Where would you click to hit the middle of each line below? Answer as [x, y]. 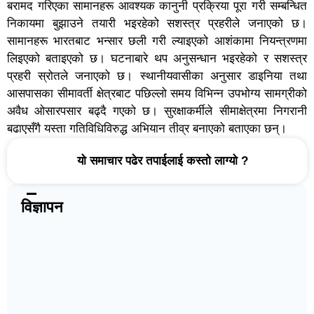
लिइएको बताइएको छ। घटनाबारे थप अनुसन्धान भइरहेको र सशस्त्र [157, 58]
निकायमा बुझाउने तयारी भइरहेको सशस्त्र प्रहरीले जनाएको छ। [157, 23]
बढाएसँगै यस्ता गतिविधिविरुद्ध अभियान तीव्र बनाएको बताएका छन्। [147, 128]
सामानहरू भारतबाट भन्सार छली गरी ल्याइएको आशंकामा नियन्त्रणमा [157, 41]
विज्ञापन [42, 207]
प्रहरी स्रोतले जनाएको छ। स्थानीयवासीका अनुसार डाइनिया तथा [157, 76]
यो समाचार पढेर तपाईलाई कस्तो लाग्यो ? [162, 161]
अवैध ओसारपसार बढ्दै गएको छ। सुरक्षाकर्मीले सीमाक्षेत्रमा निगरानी [157, 111]
